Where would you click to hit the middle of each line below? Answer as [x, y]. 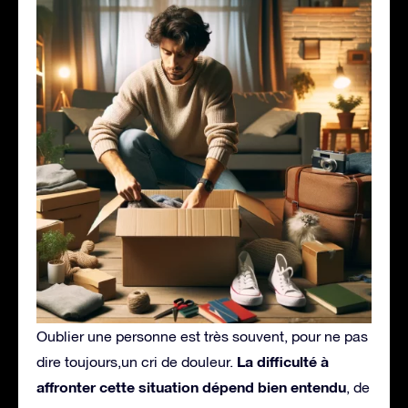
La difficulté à [283, 361]
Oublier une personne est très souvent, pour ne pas [202, 336]
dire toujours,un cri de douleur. [137, 361]
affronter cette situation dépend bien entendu [191, 386]
